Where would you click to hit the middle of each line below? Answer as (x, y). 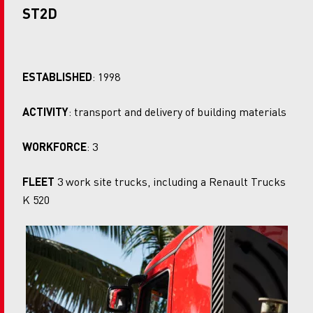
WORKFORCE (54, 146)
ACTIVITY (45, 111)
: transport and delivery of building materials (177, 111)
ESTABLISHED (57, 76)
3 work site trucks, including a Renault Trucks (170, 181)
